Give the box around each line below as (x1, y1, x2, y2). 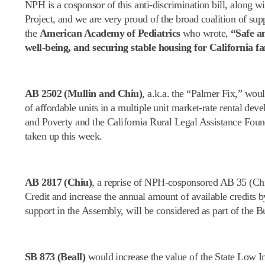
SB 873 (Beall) (24, 250, 88, 263)
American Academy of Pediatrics (39, 27, 180, 39)
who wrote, (180, 27, 231, 39)
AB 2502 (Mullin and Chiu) (24, 87, 143, 99)
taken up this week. (24, 130, 102, 142)
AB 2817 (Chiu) (24, 176, 92, 188)
